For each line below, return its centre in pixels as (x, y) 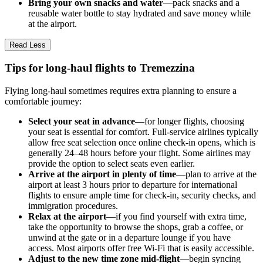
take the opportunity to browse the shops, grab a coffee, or (136, 227)
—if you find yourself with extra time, (176, 217)
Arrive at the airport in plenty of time (102, 174)
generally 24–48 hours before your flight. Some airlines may (139, 153)
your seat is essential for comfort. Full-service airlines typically (143, 132)
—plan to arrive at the (216, 174)
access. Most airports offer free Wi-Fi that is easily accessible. (141, 248)
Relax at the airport (67, 217)
